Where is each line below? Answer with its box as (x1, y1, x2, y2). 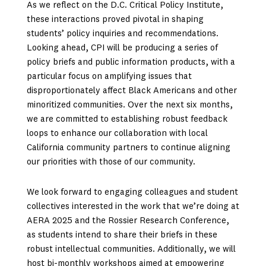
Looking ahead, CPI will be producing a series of (26, 44, 218, 53)
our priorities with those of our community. (26, 158, 198, 167)
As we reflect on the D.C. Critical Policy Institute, (26, 1, 223, 11)
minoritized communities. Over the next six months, (26, 101, 233, 110)
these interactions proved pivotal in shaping (26, 15, 204, 25)
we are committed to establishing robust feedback (26, 115, 227, 125)
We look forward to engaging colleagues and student (26, 188, 238, 197)
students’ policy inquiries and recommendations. (26, 30, 218, 39)
